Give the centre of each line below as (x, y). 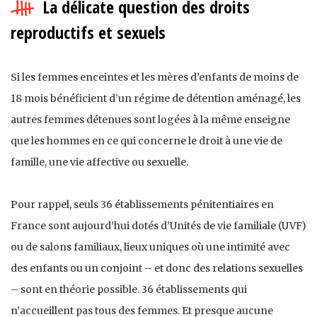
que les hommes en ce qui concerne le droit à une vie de (146, 141)
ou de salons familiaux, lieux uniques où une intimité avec (150, 247)
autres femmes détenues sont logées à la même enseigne (150, 120)
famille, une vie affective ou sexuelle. (99, 162)
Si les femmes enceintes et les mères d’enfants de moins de (155, 77)
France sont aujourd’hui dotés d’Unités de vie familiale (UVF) (158, 226)
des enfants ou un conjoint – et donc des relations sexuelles (157, 269)
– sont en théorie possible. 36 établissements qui (129, 290)
